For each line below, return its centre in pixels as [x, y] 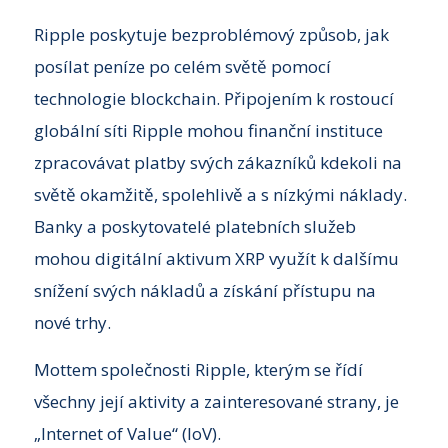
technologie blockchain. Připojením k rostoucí [213, 99]
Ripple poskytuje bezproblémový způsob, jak [211, 35]
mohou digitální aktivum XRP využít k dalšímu [216, 259]
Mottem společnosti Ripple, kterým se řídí [198, 369]
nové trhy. [72, 323]
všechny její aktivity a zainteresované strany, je [216, 401]
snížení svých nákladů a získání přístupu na [204, 291]
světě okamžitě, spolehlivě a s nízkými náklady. [220, 195]
